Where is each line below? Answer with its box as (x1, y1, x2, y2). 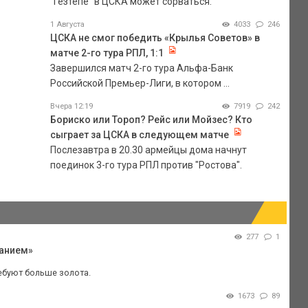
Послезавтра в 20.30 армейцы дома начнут (49, 144, 247, 155)
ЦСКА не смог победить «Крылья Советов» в (49, 32, 260, 43)
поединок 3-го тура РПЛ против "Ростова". (49, 159, 242, 170)
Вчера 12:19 (49, 101, 93, 111)
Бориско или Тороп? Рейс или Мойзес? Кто (49, 113, 252, 125)
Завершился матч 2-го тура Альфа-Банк (49, 62, 233, 74)
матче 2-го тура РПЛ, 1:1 (49, 47, 164, 58)
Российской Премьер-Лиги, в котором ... (49, 77, 230, 89)
